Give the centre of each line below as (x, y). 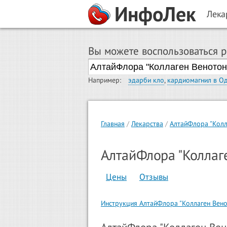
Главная (113, 124)
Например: (105, 80)
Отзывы (154, 177)
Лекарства (147, 124)
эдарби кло (146, 80)
